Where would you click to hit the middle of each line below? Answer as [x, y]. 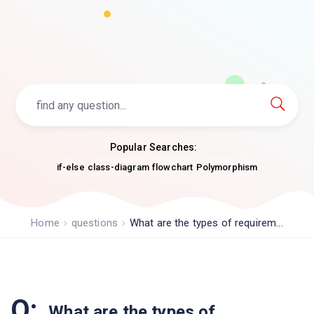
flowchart [173, 167]
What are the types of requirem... [206, 223]
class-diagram [118, 167]
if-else [70, 167]
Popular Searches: [153, 147]
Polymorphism [227, 167]
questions [94, 223]
